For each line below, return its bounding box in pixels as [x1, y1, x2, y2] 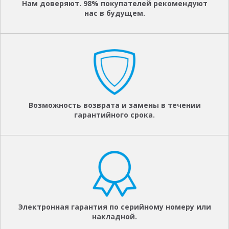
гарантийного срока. [74, 109, 155, 120]
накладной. [92, 211, 137, 221]
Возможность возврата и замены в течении [28, 100, 201, 110]
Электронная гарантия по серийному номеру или [18, 201, 211, 212]
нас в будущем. [84, 8, 145, 18]
